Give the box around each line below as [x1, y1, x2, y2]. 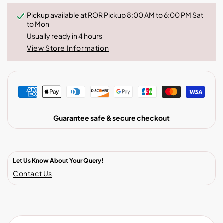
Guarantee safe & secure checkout [53, 113, 170, 123]
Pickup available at [27, 10, 88, 20]
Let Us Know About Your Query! [13, 157, 103, 165]
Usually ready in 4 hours [27, 31, 102, 41]
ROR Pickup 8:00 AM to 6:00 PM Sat [88, 10, 203, 20]
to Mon [27, 19, 49, 29]
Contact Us [13, 169, 52, 178]
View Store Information [27, 43, 109, 53]
